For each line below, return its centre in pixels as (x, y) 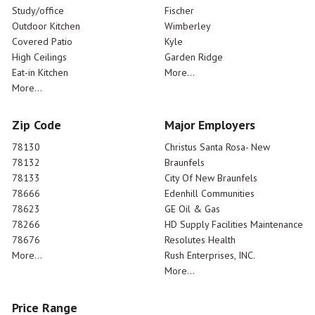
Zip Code (37, 124)
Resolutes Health (200, 239)
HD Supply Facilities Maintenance (234, 224)
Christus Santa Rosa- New (217, 147)
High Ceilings (39, 57)
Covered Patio (42, 41)
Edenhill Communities (210, 193)
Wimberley (188, 26)
